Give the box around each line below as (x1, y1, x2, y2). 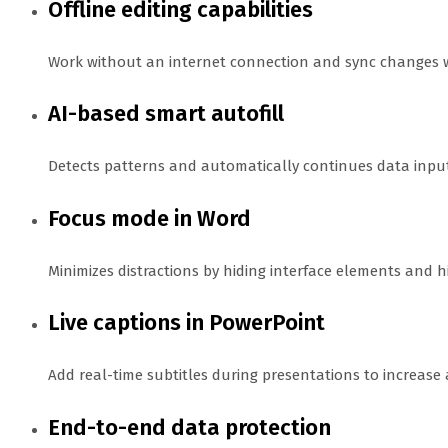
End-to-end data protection (48, 413, 331, 441)
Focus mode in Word (48, 204, 251, 232)
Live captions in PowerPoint (48, 309, 325, 337)
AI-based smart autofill (48, 100, 284, 128)
